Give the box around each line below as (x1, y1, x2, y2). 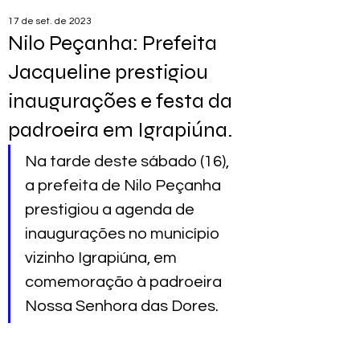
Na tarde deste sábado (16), (25, 153, 232, 170)
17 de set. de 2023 (8, 16, 92, 27)
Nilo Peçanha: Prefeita (8, 31, 217, 55)
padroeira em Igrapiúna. (8, 117, 233, 142)
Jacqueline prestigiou (8, 59, 208, 84)
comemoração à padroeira (25, 274, 225, 290)
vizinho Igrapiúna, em (25, 250, 180, 266)
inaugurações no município (25, 226, 223, 242)
